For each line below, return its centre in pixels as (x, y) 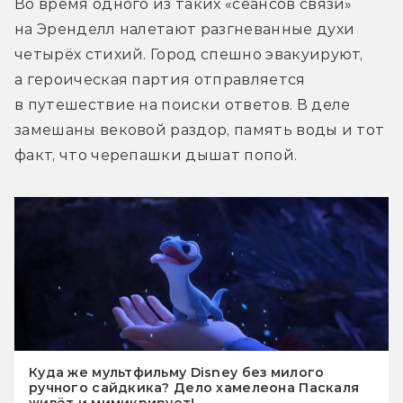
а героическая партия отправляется (160, 79)
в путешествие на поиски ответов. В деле (183, 104)
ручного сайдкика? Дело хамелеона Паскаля (194, 388)
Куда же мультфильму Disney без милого (177, 373)
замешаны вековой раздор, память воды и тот (200, 130)
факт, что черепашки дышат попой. (156, 155)
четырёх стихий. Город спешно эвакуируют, (189, 54)
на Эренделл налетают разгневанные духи (185, 29)
